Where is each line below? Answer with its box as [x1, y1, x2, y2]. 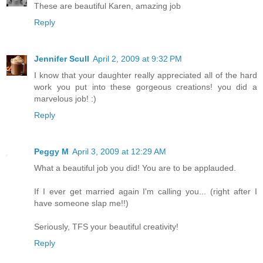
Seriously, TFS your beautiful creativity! [34, 222, 178, 232]
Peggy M [34, 147, 69, 157]
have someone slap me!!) [34, 198, 129, 208]
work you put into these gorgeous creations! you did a [34, 82, 257, 92]
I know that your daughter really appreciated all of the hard [34, 70, 257, 80]
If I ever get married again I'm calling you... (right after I [34, 187, 257, 197]
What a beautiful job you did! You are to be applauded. [34, 163, 236, 173]
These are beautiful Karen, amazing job [34, 1, 181, 11]
